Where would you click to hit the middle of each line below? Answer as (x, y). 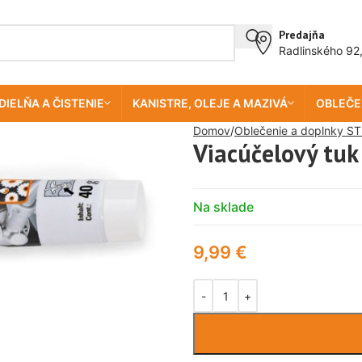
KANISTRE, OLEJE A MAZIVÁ (210, 103)
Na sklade (223, 207)
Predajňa (302, 34)
